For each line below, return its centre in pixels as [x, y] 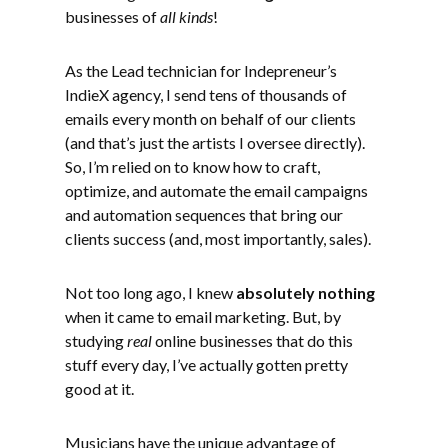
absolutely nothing [305, 292]
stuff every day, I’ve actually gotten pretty [206, 364]
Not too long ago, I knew [150, 292]
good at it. [99, 388]
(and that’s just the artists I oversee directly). [215, 142]
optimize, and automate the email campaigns [216, 190]
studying [96, 340]
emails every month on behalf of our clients [210, 118]
